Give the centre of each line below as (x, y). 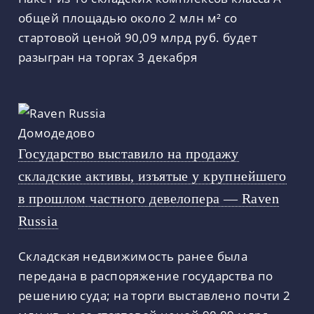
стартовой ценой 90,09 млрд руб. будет (138, 37)
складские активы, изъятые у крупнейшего (152, 176)
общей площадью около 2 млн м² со (128, 18)
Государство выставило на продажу (129, 154)
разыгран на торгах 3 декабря (108, 57)
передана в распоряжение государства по (146, 276)
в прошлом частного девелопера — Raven (149, 199)
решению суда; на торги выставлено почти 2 (155, 295)
